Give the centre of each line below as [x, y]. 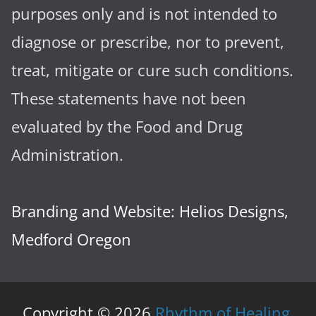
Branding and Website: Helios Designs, [150, 212]
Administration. [67, 155]
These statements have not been [129, 99]
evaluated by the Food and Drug [127, 127]
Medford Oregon [71, 240]
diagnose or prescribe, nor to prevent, [148, 42]
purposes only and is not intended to [144, 14]
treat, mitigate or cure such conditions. [152, 71]
